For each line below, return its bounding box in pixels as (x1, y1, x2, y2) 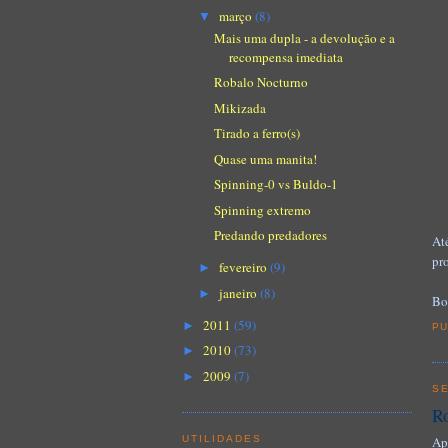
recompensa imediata (229, 47, 344, 66)
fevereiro (218, 258, 270, 277)
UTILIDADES (182, 433, 263, 445)
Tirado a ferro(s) (214, 124, 301, 143)
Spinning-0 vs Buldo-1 (214, 175, 339, 194)
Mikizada (214, 98, 267, 117)
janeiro (218, 283, 260, 302)
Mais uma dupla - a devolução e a (214, 28, 396, 47)
